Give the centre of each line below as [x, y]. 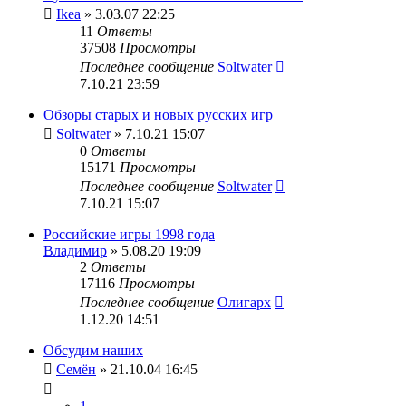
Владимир [75, 250]
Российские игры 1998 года [129, 234]
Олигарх [244, 302]
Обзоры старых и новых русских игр [158, 114]
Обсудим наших [93, 350]
